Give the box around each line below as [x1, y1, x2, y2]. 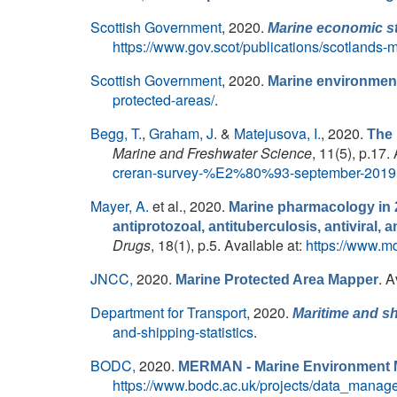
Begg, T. [90, 123, 142, 144]
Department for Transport [90, 302, 246, 323]
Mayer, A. [90, 196, 149, 216]
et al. [149, 196, 183, 216]
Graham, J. [149, 123, 217, 144]
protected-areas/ [113, 90, 214, 110]
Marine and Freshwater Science [113, 143, 312, 163]
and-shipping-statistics [113, 322, 253, 342]
